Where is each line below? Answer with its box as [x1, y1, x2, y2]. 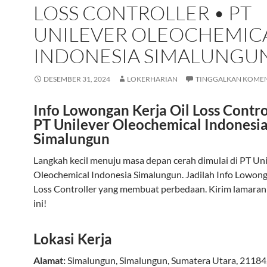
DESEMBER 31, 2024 [44, 74, 110, 83]
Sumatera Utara [171, 254, 236, 266]
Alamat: [33, 254, 66, 266]
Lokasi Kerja [33, 230, 112, 247]
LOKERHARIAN [127, 74, 178, 83]
